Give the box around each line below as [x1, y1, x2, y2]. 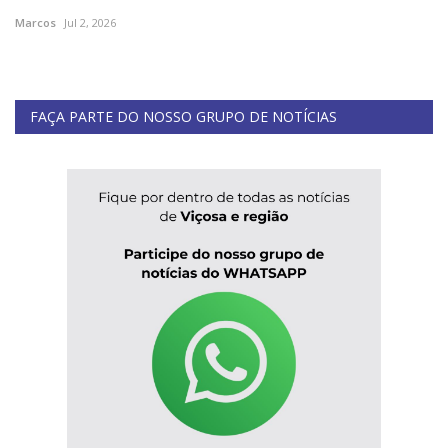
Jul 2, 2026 [64, 15, 116, 31]
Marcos [15, 15, 56, 31]
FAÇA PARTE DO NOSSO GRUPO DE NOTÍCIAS [30, 107, 337, 127]
